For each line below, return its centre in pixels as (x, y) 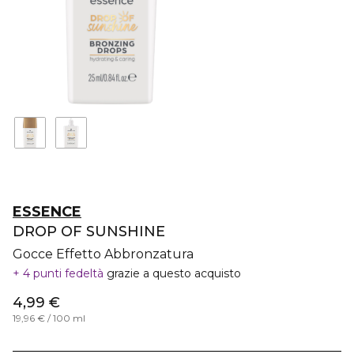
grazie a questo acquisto (174, 273)
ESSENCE (47, 212)
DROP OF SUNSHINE (89, 232)
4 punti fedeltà (63, 273)
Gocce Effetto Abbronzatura (103, 254)
